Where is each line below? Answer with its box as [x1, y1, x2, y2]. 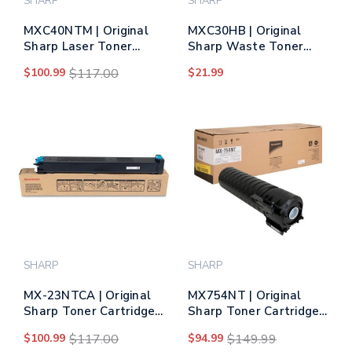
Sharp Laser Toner [24, 38, 133, 55]
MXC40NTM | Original [24, 23, 148, 39]
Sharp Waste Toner [188, 38, 304, 55]
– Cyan [24, 319, 63, 335]
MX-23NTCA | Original [24, 288, 151, 304]
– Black [188, 319, 229, 335]
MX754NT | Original [188, 288, 302, 304]
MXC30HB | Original [188, 23, 302, 39]
